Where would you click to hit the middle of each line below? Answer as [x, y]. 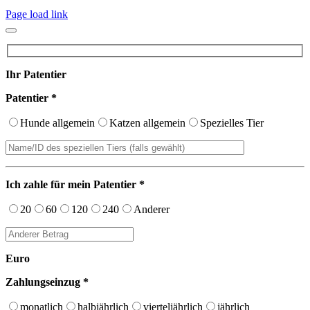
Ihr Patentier [36, 75]
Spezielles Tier [232, 123]
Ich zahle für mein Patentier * [75, 185]
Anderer [152, 210]
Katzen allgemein [147, 123]
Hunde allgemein [57, 123]
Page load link [37, 14]
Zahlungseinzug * [47, 282]
